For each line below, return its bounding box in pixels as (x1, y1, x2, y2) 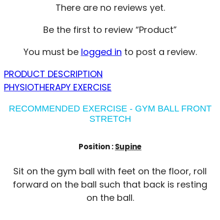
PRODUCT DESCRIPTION (4, 67, 103, 80)
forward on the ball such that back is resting (13, 178, 207, 191)
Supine (115, 141, 141, 152)
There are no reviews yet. (55, 1, 165, 14)
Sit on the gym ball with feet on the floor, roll (13, 165, 207, 177)
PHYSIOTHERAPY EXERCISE (4, 81, 111, 93)
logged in (81, 45, 122, 58)
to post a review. (121, 45, 197, 58)
